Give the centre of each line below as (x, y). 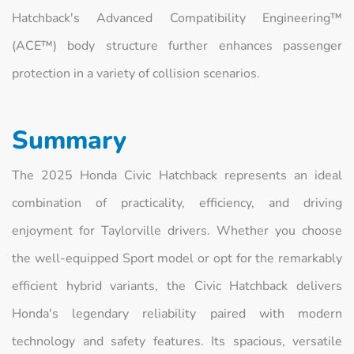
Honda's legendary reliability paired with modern (177, 313)
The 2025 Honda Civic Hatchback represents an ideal (177, 175)
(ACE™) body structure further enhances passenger (177, 45)
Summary (69, 140)
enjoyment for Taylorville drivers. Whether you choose (177, 230)
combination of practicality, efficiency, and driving (177, 203)
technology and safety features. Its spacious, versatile (177, 341)
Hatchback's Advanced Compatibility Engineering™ (177, 18)
